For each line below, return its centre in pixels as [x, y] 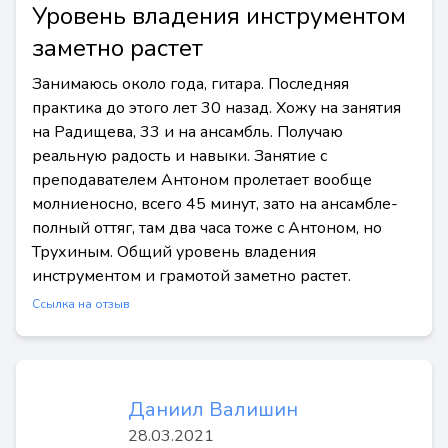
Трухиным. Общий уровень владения [174, 252]
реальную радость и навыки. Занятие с [179, 156]
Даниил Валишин [213, 409]
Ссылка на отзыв [81, 304]
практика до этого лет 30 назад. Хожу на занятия [216, 108]
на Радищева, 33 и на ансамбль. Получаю [187, 132]
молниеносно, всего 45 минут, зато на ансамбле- [215, 204]
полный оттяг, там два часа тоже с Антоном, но [207, 228]
